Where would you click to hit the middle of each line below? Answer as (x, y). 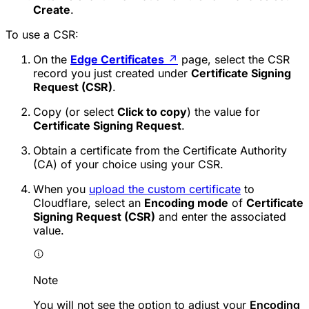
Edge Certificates (117, 60)
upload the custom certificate (165, 189)
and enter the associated (221, 217)
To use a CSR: (42, 35)
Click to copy (152, 112)
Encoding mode (186, 203)
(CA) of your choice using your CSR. (128, 165)
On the (52, 60)
